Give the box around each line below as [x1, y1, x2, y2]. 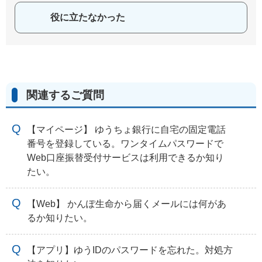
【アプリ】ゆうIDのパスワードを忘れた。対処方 [27, 244, 233, 255]
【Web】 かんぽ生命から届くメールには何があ [27, 198, 226, 209]
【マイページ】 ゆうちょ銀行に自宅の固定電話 [27, 124, 226, 135]
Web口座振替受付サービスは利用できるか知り [27, 152, 224, 163]
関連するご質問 [26, 88, 104, 101]
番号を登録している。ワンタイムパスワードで [27, 138, 223, 149]
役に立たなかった [50, 12, 125, 22]
